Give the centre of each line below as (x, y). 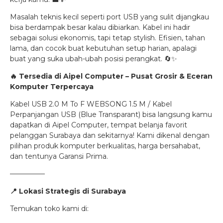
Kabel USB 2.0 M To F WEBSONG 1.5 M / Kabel (91, 104)
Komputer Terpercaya (52, 86)
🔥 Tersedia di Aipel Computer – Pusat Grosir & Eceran (111, 76)
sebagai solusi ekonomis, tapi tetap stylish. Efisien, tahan (108, 38)
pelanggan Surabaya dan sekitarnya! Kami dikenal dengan (110, 135)
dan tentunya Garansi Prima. (59, 156)
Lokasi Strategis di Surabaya (71, 191)
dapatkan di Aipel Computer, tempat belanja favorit (99, 125)
